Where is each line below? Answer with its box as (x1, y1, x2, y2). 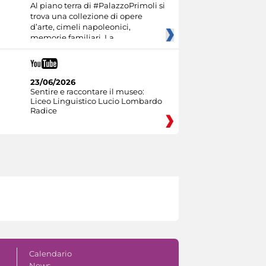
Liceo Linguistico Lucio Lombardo (30, 96, 162, 106)
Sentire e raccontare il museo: (30, 86, 144, 96)
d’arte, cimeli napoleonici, (30, 21, 131, 31)
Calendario (28, 248, 72, 258)
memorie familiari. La (30, 32, 114, 42)
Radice (30, 105, 57, 115)
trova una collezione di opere (30, 11, 142, 21)
